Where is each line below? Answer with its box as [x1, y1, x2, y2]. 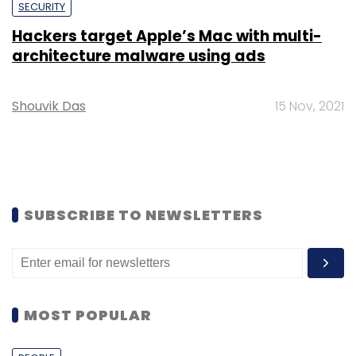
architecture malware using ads [12, 44, 265, 67]
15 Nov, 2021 [275, 96, 344, 115]
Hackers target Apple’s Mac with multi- [12, 25, 322, 47]
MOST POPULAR [24, 304, 152, 325]
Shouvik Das [12, 96, 86, 115]
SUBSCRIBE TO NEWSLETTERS [24, 204, 263, 225]
